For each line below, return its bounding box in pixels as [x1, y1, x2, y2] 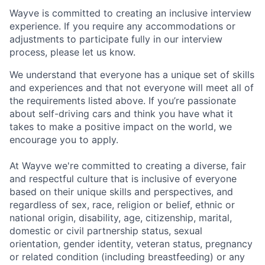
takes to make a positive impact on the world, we [9, 121, 232, 133]
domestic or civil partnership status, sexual [9, 225, 202, 237]
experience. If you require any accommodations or [9, 20, 235, 33]
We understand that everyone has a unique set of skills [9, 69, 254, 81]
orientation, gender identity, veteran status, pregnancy [9, 238, 253, 250]
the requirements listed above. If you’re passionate [9, 95, 236, 107]
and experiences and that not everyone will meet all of [9, 82, 254, 94]
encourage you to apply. [9, 134, 118, 146]
